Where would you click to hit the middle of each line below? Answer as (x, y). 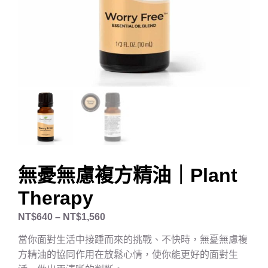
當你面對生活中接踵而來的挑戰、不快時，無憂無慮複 (133, 239)
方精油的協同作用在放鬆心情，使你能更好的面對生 (128, 254)
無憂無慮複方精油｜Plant (128, 175)
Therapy (56, 198)
